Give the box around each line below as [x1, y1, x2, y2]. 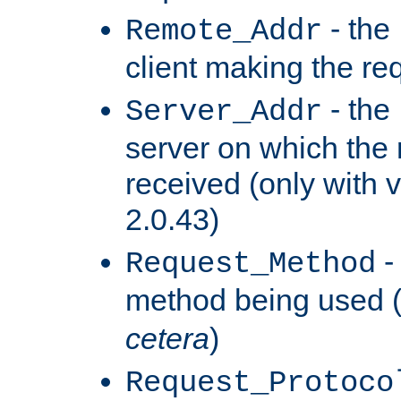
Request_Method [125, 246, 376, 281]
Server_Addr [125, 94, 322, 129]
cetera [125, 320, 209, 355]
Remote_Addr [125, 13, 322, 48]
